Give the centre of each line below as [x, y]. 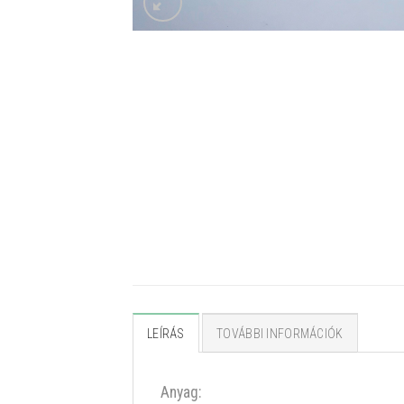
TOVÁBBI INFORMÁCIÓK [280, 334]
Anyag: [181, 393]
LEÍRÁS [166, 334]
